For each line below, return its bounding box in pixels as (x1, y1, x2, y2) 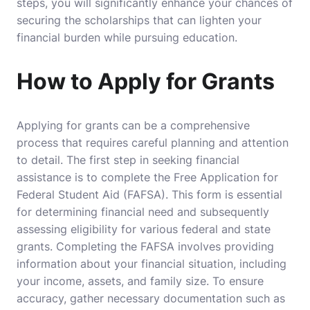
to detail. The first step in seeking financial (17, 153, 239, 167)
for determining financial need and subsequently (17, 205, 269, 219)
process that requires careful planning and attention (17, 136, 289, 150)
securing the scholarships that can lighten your (17, 13, 262, 28)
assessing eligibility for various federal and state (17, 222, 271, 237)
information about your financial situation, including (17, 257, 286, 271)
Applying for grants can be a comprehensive (17, 118, 250, 133)
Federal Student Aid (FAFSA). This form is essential (17, 188, 282, 202)
